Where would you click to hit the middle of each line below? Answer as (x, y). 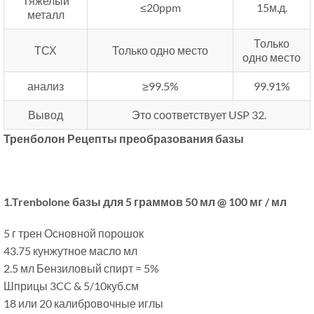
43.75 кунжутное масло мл (70, 251)
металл (46, 15)
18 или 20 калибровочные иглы (83, 303)
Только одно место (160, 50)
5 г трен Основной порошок (74, 233)
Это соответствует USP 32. (199, 115)
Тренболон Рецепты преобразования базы (124, 139)
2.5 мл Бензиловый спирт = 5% (81, 268)
